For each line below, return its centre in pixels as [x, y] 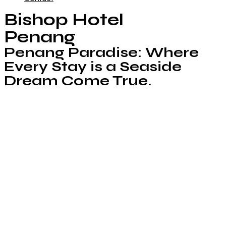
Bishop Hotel [64, 20]
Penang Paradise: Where [101, 52]
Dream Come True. [78, 81]
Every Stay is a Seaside [93, 67]
